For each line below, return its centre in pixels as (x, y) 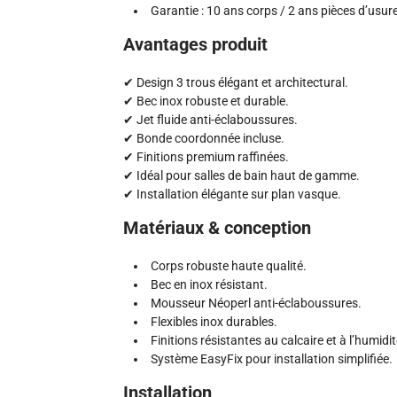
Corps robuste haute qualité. (229, 266)
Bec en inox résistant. (209, 284)
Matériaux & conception (217, 228)
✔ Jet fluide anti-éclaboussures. (210, 120)
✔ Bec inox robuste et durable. (206, 101)
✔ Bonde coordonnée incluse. (204, 138)
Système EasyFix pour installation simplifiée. (272, 359)
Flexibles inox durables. (214, 322)
